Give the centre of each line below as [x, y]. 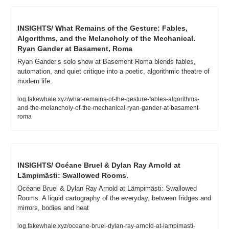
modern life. [35, 81]
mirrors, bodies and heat [53, 208]
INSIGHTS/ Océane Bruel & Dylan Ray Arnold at [99, 165]
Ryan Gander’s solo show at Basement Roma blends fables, [107, 62]
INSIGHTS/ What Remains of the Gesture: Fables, [102, 28]
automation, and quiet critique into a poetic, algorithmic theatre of [113, 72]
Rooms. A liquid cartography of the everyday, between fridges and [114, 198]
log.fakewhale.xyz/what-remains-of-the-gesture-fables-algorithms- [108, 99]
